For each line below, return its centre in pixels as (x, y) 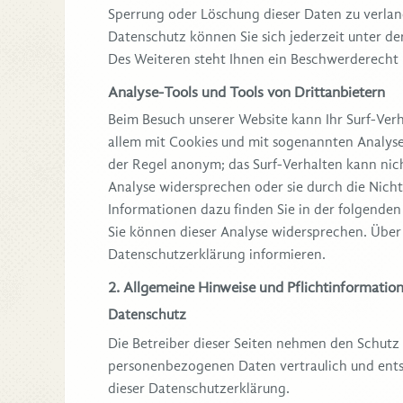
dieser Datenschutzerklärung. (199, 389)
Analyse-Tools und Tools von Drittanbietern (246, 92)
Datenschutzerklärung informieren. (217, 255)
